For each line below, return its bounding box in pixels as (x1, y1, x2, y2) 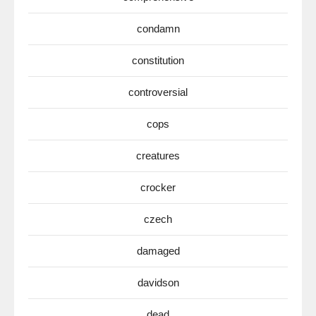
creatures (136, 150, 180, 162)
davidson (137, 276, 179, 289)
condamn (136, 23, 180, 35)
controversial (128, 86, 188, 99)
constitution (132, 54, 184, 67)
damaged (136, 245, 180, 257)
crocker (140, 181, 176, 194)
